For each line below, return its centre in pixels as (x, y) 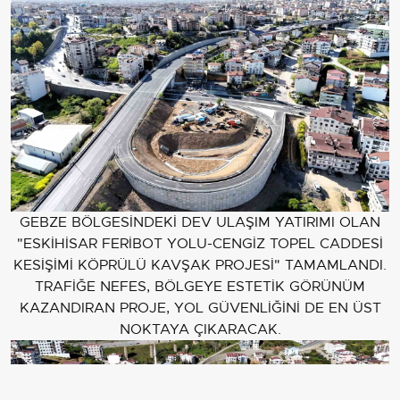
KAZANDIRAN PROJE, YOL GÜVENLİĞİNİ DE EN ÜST (200, 308)
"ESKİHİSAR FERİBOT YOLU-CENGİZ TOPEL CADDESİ (200, 243)
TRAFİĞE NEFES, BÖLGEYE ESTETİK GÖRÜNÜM (200, 286)
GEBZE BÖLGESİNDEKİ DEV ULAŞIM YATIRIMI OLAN (200, 222)
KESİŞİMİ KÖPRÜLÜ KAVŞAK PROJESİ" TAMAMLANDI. (200, 265)
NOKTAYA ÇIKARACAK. (200, 329)
